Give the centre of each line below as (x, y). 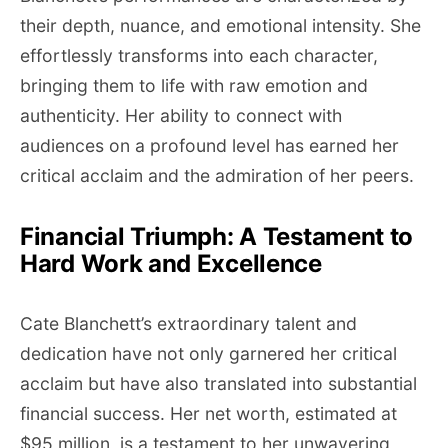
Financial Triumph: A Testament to (217, 236)
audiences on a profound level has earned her (209, 145)
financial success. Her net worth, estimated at (208, 413)
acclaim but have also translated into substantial (218, 383)
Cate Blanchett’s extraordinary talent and (188, 323)
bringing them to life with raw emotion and (194, 85)
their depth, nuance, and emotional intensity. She (220, 25)
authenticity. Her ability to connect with (181, 115)
